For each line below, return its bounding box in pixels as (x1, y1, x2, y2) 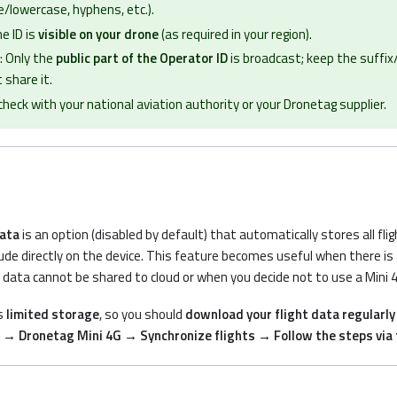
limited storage (6, 303, 99, 324)
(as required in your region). (159, 23, 312, 44)
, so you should (99, 303, 185, 324)
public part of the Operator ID (56, 48, 228, 68)
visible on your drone (38, 23, 159, 44)
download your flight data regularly (185, 303, 395, 324)
